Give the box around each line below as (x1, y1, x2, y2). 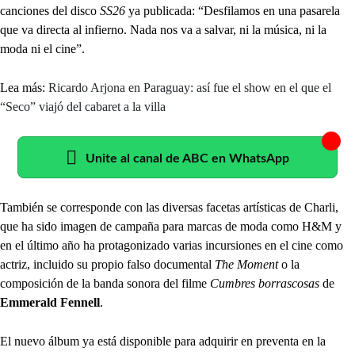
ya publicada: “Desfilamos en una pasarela (128, 3, 340, 17)
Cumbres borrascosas (210, 276, 319, 290)
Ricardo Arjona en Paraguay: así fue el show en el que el (48, 80, 331, 94)
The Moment (215, 257, 278, 271)
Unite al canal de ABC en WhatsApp (86, 151, 289, 165)
